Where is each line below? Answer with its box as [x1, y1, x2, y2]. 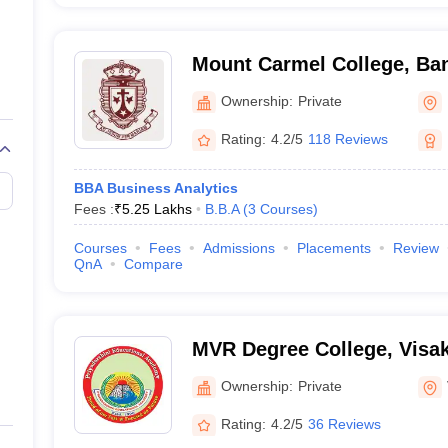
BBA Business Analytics [73, 180, 238, 196]
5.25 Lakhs [121, 201, 192, 217]
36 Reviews [307, 415, 381, 432]
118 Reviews [307, 130, 388, 147]
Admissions [202, 240, 275, 256]
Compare [123, 256, 183, 272]
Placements [296, 240, 371, 256]
